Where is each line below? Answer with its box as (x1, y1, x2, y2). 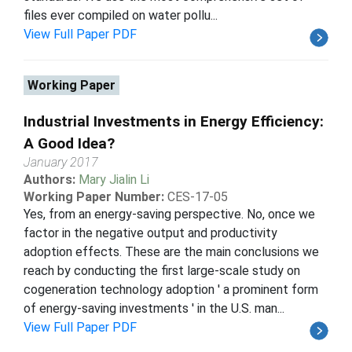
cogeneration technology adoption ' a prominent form (24, 281, 318, 297)
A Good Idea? (24, 134, 115, 152)
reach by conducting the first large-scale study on (24, 262, 300, 278)
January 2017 (24, 154, 98, 170)
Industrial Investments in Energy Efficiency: (24, 112, 324, 130)
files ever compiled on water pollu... (24, 7, 218, 23)
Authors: (24, 171, 79, 187)
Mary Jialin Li (79, 171, 149, 187)
